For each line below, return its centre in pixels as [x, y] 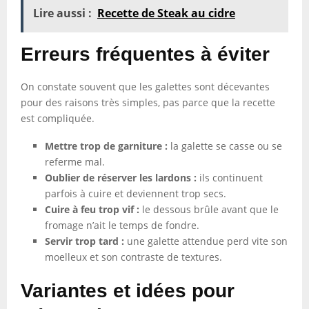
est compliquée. [58, 118]
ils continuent [230, 178]
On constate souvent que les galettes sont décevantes [145, 87]
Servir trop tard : [84, 241]
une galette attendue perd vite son [206, 241]
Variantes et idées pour [128, 291]
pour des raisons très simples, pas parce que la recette [148, 102]
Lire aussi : [62, 13]
